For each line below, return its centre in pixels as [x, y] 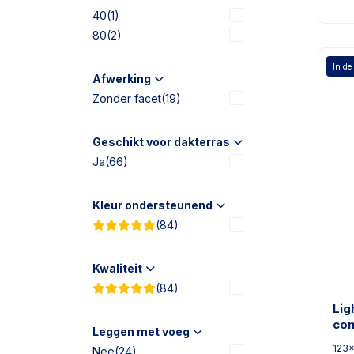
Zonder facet [127, 98]
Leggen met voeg [141, 331]
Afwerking [122, 79]
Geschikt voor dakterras [161, 142]
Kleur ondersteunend [153, 205]
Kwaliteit [117, 268]
